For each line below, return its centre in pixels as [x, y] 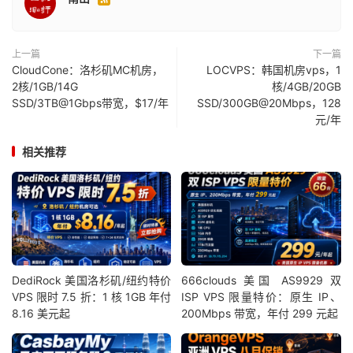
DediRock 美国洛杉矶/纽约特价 [92, 281]
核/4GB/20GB [307, 86]
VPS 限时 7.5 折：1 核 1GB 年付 [92, 297]
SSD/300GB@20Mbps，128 [269, 102]
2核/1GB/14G [45, 86]
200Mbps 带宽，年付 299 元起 [260, 314]
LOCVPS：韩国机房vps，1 [274, 69]
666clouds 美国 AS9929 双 [261, 281]
